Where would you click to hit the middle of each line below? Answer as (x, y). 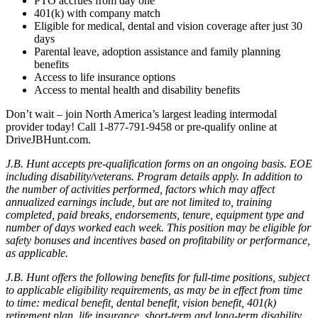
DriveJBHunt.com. (48, 139)
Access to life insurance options (105, 77)
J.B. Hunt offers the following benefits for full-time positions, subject (158, 277)
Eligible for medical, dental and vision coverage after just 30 (168, 26)
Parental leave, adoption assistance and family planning (157, 51)
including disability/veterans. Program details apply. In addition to (154, 176)
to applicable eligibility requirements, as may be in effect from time (154, 290)
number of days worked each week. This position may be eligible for (158, 227)
